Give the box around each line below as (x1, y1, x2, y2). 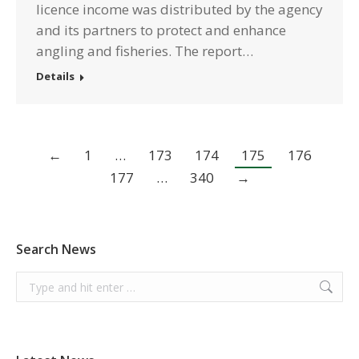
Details (36, 69, 75, 83)
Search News (16, 240, 96, 258)
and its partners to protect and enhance (36, 21, 286, 39)
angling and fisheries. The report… (36, 42, 253, 60)
